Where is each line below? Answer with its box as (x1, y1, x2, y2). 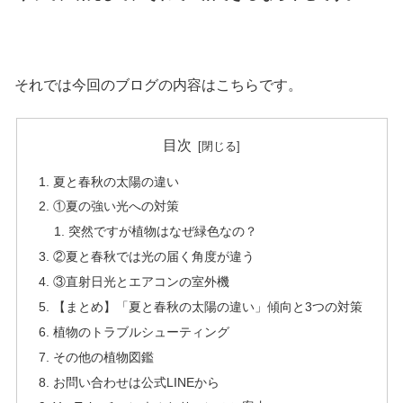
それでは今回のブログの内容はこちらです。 (14, 76, 302, 93)
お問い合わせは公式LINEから (52, 374, 219, 390)
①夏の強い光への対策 (52, 199, 179, 214)
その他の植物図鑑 (52, 349, 154, 364)
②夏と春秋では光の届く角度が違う (52, 249, 255, 264)
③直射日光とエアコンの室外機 (52, 274, 229, 290)
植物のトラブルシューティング (52, 324, 229, 339)
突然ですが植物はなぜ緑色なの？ (68, 224, 258, 239)
